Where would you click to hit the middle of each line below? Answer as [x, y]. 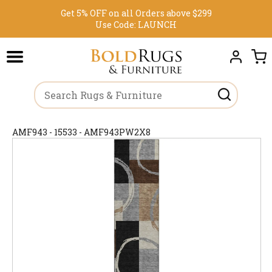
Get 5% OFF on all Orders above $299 [136, 13]
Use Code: [117, 25]
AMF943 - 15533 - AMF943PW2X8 [81, 132]
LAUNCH [157, 25]
